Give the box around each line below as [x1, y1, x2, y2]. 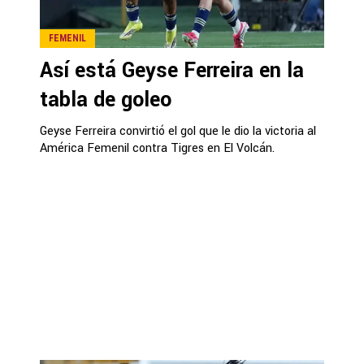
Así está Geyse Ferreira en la [40, 55, 304, 85]
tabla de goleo [40, 84, 171, 115]
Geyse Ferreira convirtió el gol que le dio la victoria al [40, 122, 316, 140]
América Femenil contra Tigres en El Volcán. [40, 139, 275, 157]
